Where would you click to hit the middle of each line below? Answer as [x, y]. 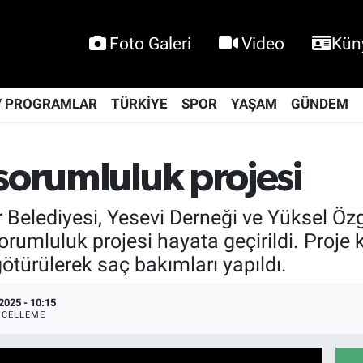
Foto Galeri [150, 44]
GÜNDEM [319, 104]
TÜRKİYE [139, 104]
